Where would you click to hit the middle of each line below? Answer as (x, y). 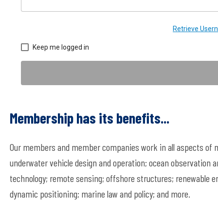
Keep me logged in (61, 47)
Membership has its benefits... (90, 118)
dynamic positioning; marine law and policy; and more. (100, 193)
